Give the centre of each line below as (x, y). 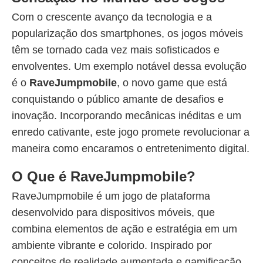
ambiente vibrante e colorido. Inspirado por (112, 245)
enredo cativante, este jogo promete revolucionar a (131, 132)
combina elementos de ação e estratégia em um (124, 229)
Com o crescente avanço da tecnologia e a (112, 17)
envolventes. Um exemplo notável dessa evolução (129, 66)
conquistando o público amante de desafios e (118, 99)
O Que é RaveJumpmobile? (104, 176)
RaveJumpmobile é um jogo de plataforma (111, 196)
